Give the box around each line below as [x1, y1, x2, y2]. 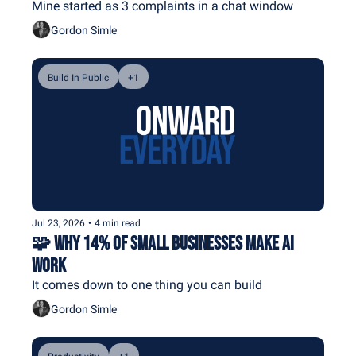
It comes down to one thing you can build [32, 277, 262, 293]
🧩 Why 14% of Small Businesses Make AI [32, 232, 294, 256]
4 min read [95, 218, 141, 230]
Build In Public [48, 72, 109, 84]
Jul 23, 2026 [32, 218, 85, 230]
